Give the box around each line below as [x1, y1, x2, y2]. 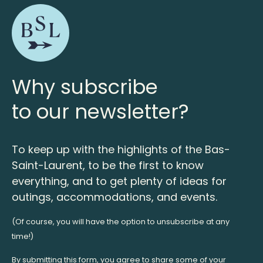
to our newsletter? [12, 97, 189, 126]
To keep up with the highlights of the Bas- [12, 141, 230, 157]
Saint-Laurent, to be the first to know [12, 157, 204, 173]
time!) [12, 231, 33, 241]
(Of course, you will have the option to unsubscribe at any [12, 216, 230, 227]
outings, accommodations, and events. [12, 189, 217, 204]
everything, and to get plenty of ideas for [12, 173, 227, 188]
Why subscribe [12, 72, 158, 101]
